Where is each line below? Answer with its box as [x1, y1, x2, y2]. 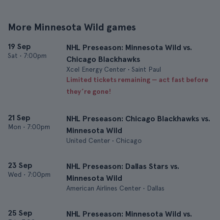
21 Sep [8, 113, 30, 122]
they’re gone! [66, 87, 111, 95]
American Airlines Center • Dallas [66, 184, 165, 192]
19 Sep [8, 42, 31, 51]
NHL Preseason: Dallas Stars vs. [66, 162, 179, 171]
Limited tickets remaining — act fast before [66, 76, 208, 83]
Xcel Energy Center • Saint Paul [66, 65, 161, 73]
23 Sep [8, 161, 32, 170]
